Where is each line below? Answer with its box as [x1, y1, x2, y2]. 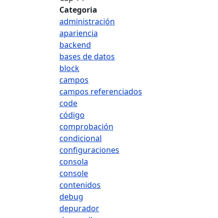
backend [59, 39, 91, 50]
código [59, 109, 85, 120]
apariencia [59, 28, 98, 38]
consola [59, 156, 88, 167]
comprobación [59, 121, 113, 132]
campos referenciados [59, 86, 142, 97]
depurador [59, 203, 99, 214]
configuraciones [59, 145, 119, 155]
